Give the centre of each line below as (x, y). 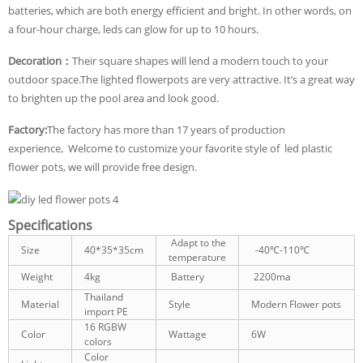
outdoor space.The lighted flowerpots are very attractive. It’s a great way (181, 79)
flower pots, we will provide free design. (102, 167)
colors (98, 341)
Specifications (50, 225)
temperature (197, 257)
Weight (37, 276)
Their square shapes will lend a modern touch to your (200, 60)
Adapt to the (197, 242)
